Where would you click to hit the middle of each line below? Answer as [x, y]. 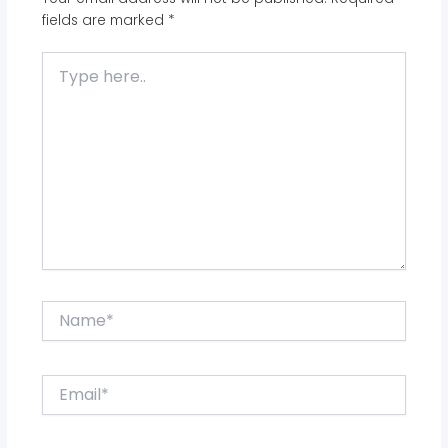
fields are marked [104, 20]
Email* [63, 383]
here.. [60, 81]
